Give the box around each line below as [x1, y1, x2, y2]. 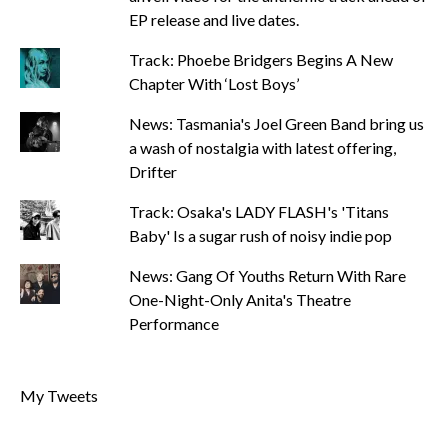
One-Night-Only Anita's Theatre [128, 290, 351, 309]
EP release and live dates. [128, 10, 299, 29]
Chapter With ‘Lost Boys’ [128, 74, 299, 93]
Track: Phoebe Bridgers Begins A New [128, 50, 393, 69]
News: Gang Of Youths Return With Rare [128, 266, 406, 285]
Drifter [128, 162, 177, 181]
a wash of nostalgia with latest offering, [128, 138, 396, 157]
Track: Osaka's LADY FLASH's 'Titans [128, 202, 389, 221]
